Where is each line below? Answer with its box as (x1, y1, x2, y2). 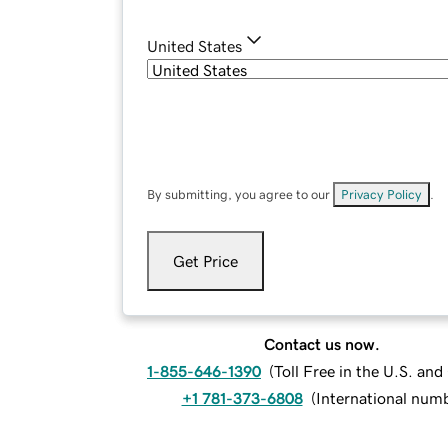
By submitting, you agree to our (147, 188, 333, 202)
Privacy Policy (341, 188, 422, 202)
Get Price (173, 253, 238, 270)
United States (147, 38, 242, 55)
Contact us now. (264, 336, 380, 353)
